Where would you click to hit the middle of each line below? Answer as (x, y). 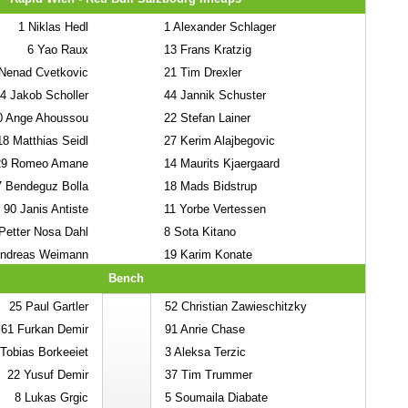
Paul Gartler (55, 306)
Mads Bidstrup (216, 186)
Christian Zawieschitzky (242, 306)
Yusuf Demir (54, 375)
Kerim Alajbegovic (225, 141)
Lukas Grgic (54, 398)
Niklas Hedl (56, 27)
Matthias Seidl (48, 141)
